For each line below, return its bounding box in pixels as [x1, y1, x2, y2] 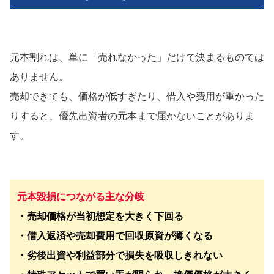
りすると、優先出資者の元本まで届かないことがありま [10, 110, 254, 121]
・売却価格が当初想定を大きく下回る [17, 210, 183, 221]
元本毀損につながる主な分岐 [17, 191, 144, 202]
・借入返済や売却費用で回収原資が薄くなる [17, 230, 213, 241]
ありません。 [10, 71, 68, 82]
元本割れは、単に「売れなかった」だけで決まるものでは [10, 51, 264, 62]
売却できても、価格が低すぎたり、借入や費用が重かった [10, 91, 264, 102]
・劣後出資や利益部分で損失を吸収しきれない [17, 250, 223, 261]
